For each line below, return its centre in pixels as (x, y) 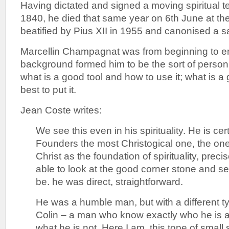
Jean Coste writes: (61, 110)
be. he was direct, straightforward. (109, 181)
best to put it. (48, 89)
